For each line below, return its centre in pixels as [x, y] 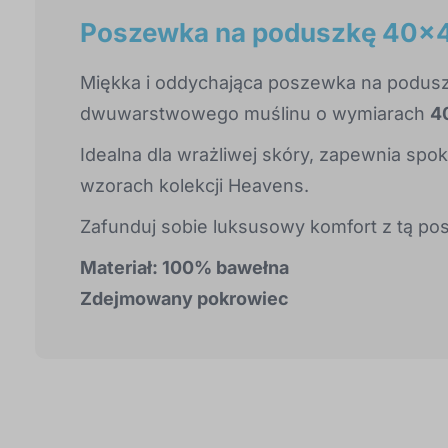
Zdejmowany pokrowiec [184, 298]
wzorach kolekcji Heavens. [194, 185]
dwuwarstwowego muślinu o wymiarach [255, 113]
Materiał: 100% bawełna [184, 267]
